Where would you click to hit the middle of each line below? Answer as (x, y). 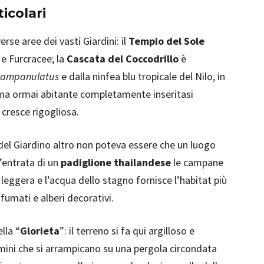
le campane (197, 162)
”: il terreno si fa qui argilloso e (127, 231)
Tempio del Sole (166, 41)
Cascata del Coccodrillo (123, 59)
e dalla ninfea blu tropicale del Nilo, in (142, 76)
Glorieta (40, 231)
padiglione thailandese (116, 162)
